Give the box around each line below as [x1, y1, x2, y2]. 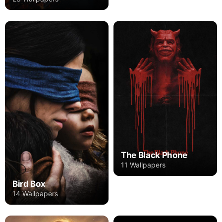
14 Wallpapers [12, 189, 58, 198]
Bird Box [12, 179, 46, 189]
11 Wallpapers [121, 161, 166, 169]
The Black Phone [121, 150, 187, 161]
